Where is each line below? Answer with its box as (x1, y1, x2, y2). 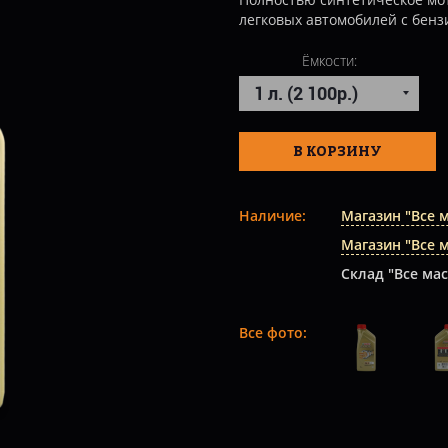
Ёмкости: (301, 50, 357, 70)
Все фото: (239, 323, 307, 342)
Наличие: (239, 206, 306, 225)
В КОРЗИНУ (293, 142, 382, 159)
